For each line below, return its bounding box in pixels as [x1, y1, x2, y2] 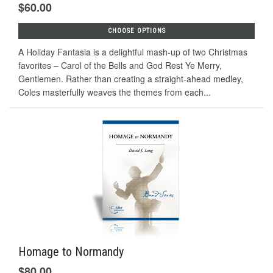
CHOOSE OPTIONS [107, 26, 166, 35]
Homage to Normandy [18, 244, 124, 259]
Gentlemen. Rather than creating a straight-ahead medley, [18, 72, 243, 85]
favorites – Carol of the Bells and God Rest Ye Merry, [18, 58, 222, 71]
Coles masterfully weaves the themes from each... [18, 85, 211, 98]
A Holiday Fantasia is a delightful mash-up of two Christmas [18, 45, 247, 58]
